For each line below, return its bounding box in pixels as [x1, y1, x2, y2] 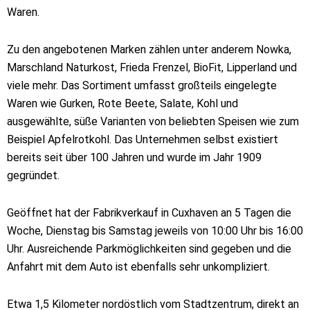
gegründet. [7, 169, 60, 182]
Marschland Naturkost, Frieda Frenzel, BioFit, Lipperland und [7, 61, 297, 74]
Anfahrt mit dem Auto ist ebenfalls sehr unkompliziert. [7, 260, 270, 273]
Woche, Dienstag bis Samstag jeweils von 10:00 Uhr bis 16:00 [7, 224, 303, 237]
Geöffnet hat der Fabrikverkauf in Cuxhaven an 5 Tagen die [7, 206, 291, 219]
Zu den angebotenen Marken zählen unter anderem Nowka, [7, 43, 291, 56]
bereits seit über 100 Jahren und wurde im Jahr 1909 [7, 151, 262, 164]
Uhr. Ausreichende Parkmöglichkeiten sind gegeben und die [7, 242, 291, 255]
